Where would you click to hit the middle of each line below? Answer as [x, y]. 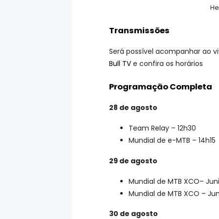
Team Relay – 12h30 [162, 128]
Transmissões [139, 30]
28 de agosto [133, 108]
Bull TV [120, 64]
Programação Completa [161, 87]
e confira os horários [167, 64]
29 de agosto [133, 161]
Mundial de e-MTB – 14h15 [172, 140]
